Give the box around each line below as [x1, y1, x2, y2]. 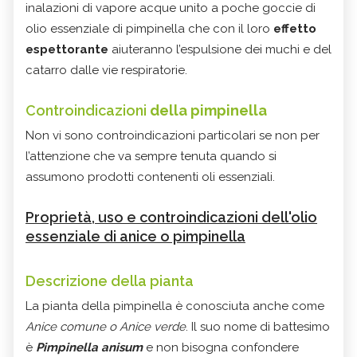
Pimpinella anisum [36, 339, 143, 355]
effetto [273, 21, 316, 36]
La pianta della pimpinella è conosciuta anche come [25, 298, 324, 313]
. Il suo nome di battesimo [186, 319, 330, 334]
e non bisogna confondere [143, 339, 299, 355]
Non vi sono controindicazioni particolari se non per [25, 127, 320, 143]
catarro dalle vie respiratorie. [25, 62, 187, 77]
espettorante [25, 41, 108, 57]
